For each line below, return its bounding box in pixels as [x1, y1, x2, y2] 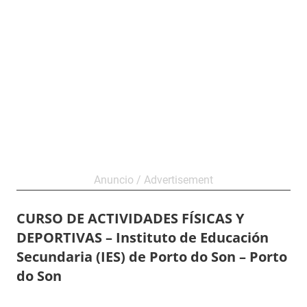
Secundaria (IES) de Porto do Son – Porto [16, 247, 287, 266]
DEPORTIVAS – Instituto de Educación [16, 228, 269, 247]
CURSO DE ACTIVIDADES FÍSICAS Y [16, 209, 244, 228]
